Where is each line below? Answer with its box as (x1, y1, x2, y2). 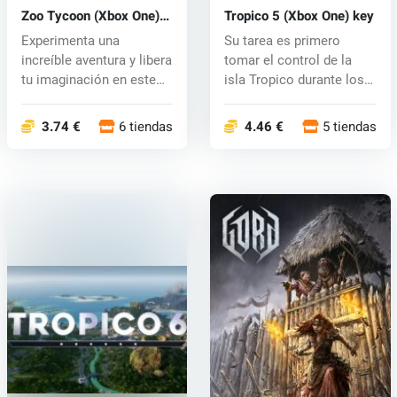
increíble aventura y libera (20, 51, 172, 68)
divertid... (20, 90, 75, 107)
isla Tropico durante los (223, 71, 364, 88)
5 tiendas (322, 116, 377, 136)
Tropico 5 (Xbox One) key (223, 5, 374, 26)
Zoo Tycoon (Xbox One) (20, 5, 160, 26)
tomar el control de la (223, 51, 352, 68)
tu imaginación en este (20, 71, 156, 88)
